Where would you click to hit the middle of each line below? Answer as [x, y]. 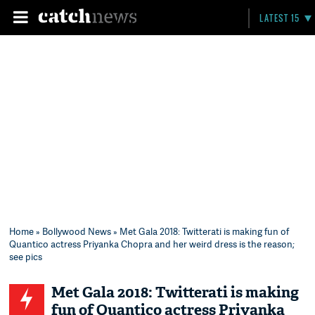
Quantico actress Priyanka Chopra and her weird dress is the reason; [152, 244]
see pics [26, 257]
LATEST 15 [280, 18]
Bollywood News [77, 231]
